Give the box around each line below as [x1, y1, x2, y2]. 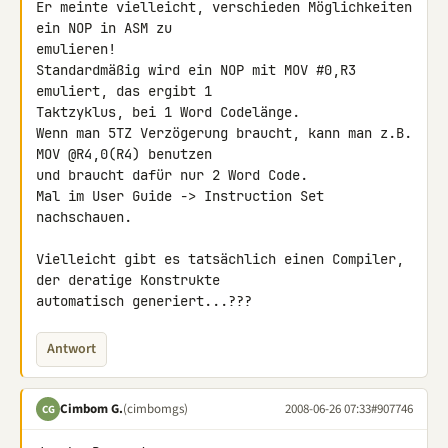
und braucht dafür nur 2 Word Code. [36, 166, 308, 184]
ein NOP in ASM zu [36, 19, 180, 37]
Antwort [47, 339, 96, 359]
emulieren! [36, 40, 116, 58]
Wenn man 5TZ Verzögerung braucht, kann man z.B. [36, 124, 412, 142]
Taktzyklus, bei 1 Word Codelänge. [36, 103, 300, 121]
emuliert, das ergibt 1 [36, 82, 220, 100]
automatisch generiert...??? [36, 292, 252, 310]
